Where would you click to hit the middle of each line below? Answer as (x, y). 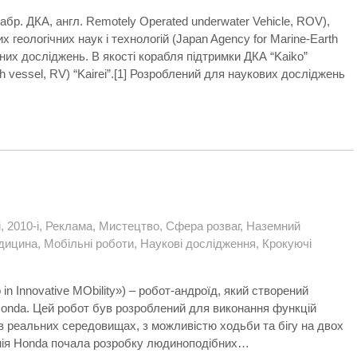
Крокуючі (287, 243)
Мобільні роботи (89, 243)
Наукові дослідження (198, 243)
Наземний (273, 226)
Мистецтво (129, 226)
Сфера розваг (203, 226)
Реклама (69, 226)
